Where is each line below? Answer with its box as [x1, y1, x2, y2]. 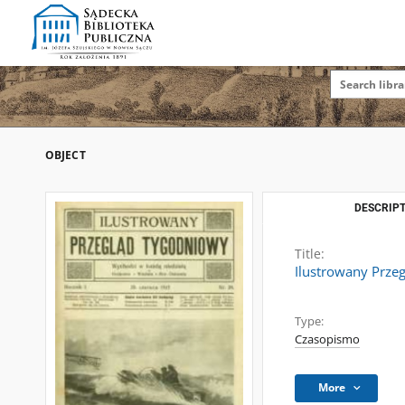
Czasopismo [295, 332, 360, 347]
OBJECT [45, 147, 86, 163]
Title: [295, 245, 325, 262]
